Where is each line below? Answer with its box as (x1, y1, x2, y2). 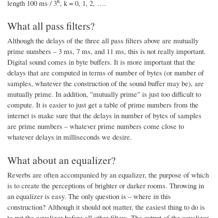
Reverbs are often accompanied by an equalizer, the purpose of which (7, 169, 209, 180)
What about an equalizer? (7, 152, 116, 167)
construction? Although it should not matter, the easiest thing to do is (7, 201, 205, 212)
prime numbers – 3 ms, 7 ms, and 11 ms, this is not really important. (7, 46, 206, 56)
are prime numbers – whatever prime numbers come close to (7, 121, 184, 131)
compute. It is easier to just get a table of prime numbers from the (7, 100, 199, 110)
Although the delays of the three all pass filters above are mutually (7, 36, 199, 46)
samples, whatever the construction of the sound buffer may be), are (7, 78, 204, 89)
